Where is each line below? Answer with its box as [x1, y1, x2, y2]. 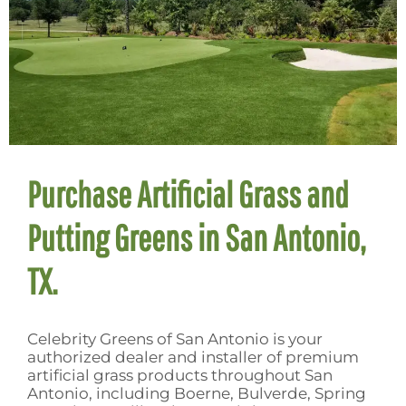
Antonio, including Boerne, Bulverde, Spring [27, 383, 366, 402]
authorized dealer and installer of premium [27, 347, 359, 366]
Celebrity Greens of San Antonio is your [27, 329, 323, 348]
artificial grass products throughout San [27, 365, 333, 384]
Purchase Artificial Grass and [27, 172, 349, 215]
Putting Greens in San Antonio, [27, 216, 366, 258]
